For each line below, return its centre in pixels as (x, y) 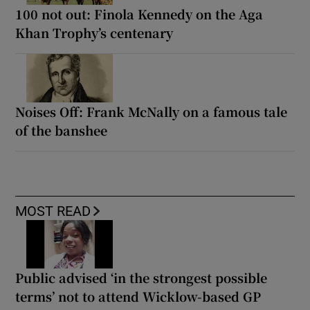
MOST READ (53, 211)
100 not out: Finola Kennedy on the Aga (139, 13)
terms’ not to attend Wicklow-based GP (138, 296)
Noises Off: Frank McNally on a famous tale (152, 111)
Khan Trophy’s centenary (94, 32)
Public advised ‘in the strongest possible (142, 277)
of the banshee (62, 130)
